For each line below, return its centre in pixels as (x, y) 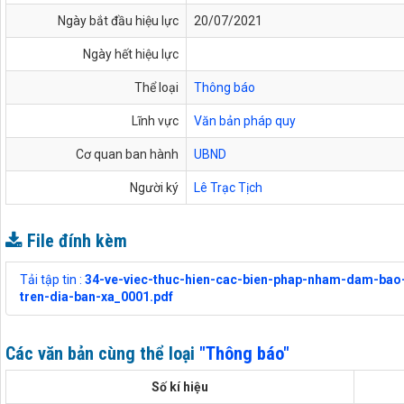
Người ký (154, 188)
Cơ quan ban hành (127, 154)
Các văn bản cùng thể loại (102, 353)
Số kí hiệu (180, 387)
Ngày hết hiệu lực (131, 54)
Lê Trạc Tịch (228, 188)
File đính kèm (77, 241)
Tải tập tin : (52, 280)
